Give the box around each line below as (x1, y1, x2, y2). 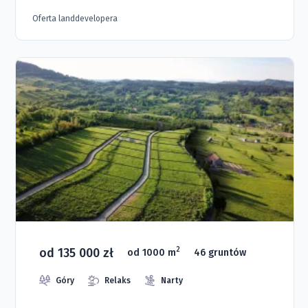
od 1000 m (127, 246, 177, 258)
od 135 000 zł (39, 245, 114, 261)
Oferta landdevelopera (32, 14, 118, 24)
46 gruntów (194, 246, 247, 258)
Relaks (104, 275, 131, 285)
